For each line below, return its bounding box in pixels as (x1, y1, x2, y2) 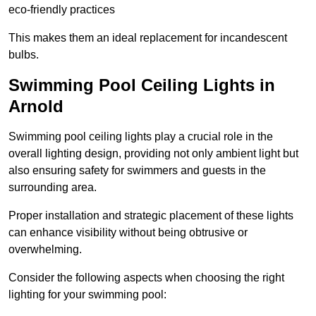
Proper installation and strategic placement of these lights (8, 209, 293, 222)
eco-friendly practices (8, 4, 115, 16)
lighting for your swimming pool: (8, 288, 166, 301)
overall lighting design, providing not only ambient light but (8, 147, 298, 160)
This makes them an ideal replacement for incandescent (8, 32, 287, 44)
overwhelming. (8, 243, 82, 256)
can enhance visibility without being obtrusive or (8, 226, 248, 239)
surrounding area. (8, 181, 97, 194)
